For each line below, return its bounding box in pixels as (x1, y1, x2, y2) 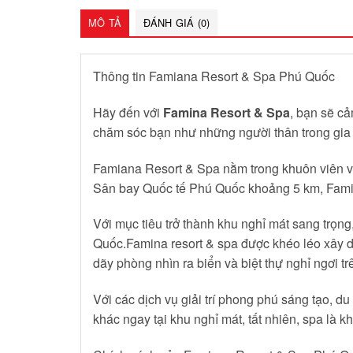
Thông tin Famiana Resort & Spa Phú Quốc (93, 66, 335, 85)
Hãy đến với (93, 102, 163, 121)
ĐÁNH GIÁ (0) (143, 14, 210, 30)
